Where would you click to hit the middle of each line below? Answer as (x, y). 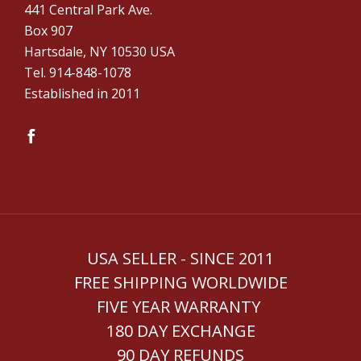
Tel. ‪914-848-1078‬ (78, 72)
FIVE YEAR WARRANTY (180, 306)
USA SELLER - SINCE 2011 (180, 258)
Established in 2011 (82, 93)
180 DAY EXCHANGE (180, 330)
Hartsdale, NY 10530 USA (100, 51)
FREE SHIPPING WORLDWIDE (180, 282)
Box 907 (48, 30)
